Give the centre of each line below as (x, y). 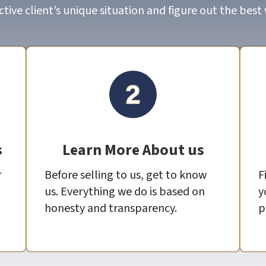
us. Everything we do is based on (125, 192)
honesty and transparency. (111, 209)
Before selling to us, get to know (126, 175)
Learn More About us (133, 150)
